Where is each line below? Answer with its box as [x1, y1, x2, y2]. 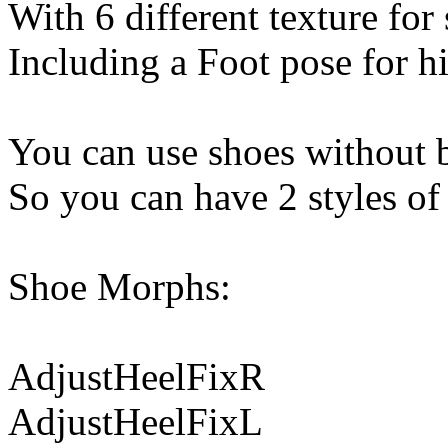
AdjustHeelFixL [8, 400, 263, 444]
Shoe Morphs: [8, 265, 231, 309]
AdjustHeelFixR [8, 355, 265, 399]
